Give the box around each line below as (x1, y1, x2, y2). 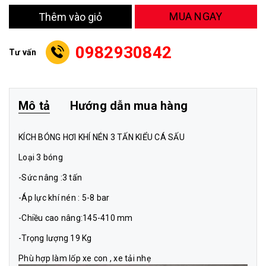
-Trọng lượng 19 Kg (18, 233, 92, 243)
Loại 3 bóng (18, 153, 63, 163)
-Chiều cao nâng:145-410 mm (18, 213, 133, 223)
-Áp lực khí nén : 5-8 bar (18, 193, 110, 203)
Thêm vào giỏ (38, 10, 102, 23)
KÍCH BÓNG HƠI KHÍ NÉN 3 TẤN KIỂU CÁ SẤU (18, 132, 185, 142)
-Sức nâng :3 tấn (18, 173, 82, 183)
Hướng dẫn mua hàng (69, 99, 188, 113)
